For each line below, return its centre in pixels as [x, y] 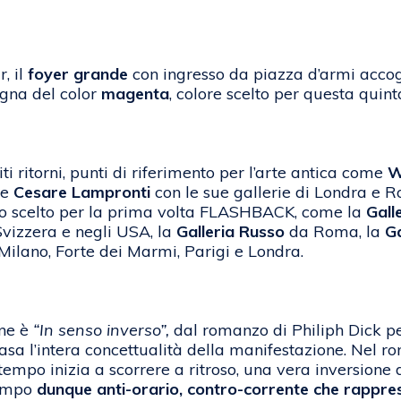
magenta [135, 94]
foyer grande [78, 74]
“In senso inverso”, [103, 330]
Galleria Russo [230, 232]
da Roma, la [335, 232]
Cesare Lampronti [82, 192]
